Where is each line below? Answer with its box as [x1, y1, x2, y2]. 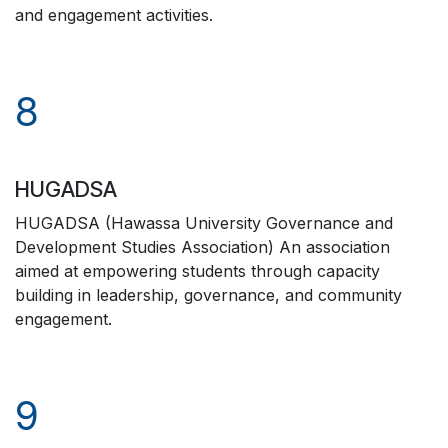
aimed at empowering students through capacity [15, 261, 380, 281]
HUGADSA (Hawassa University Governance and [15, 213, 393, 233]
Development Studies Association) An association [15, 237, 390, 257]
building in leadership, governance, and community [15, 285, 402, 305]
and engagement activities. [15, 5, 213, 25]
